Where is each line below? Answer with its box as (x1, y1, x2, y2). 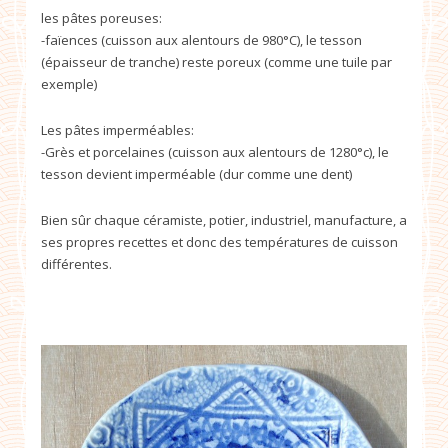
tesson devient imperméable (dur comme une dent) (41, 165, 352, 184)
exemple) (41, 75, 97, 94)
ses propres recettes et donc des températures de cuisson (41, 233, 398, 252)
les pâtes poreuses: (41, 9, 162, 28)
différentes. (41, 255, 112, 274)
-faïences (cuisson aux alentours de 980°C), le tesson (41, 31, 362, 50)
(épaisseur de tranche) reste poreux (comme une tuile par (41, 53, 392, 72)
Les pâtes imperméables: (41, 121, 194, 140)
